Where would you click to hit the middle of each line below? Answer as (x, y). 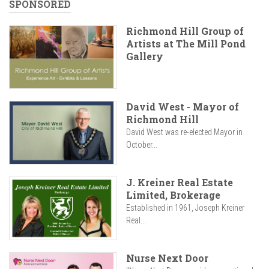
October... (142, 145)
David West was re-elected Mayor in (184, 132)
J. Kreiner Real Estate (180, 183)
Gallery (145, 56)
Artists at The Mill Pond (186, 44)
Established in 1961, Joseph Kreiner (185, 208)
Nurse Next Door (167, 258)
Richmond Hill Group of (185, 31)
